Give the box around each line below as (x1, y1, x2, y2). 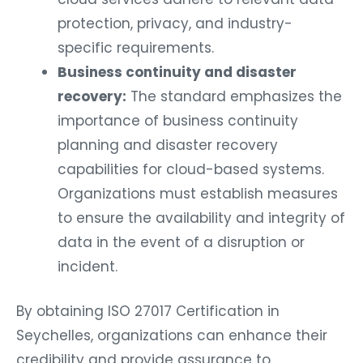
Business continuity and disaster (58, 62, 297, 82)
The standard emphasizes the (126, 86, 342, 106)
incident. (58, 256, 117, 276)
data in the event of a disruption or (58, 232, 305, 252)
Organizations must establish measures (58, 183, 338, 203)
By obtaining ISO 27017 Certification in (16, 301, 280, 322)
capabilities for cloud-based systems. (58, 159, 324, 179)
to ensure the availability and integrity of (58, 207, 345, 228)
